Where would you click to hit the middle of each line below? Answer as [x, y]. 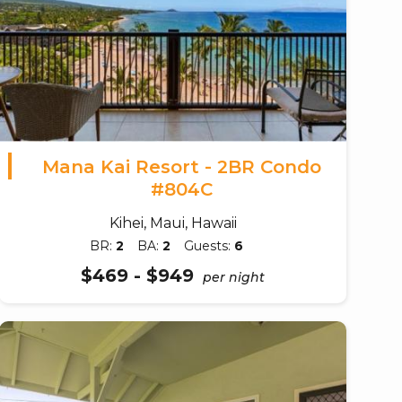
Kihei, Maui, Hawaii [173, 223]
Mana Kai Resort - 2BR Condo [182, 166]
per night [234, 277]
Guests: [209, 245]
